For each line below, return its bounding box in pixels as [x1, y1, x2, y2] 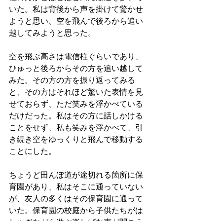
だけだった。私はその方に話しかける [9, 111, 143, 120]
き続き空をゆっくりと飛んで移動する [9, 135, 143, 144]
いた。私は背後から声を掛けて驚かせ [9, 5, 143, 14]
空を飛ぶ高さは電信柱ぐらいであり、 [9, 52, 143, 61]
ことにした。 [9, 147, 56, 156]
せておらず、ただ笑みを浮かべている [9, 100, 143, 109]
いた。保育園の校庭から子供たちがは [9, 206, 143, 215]
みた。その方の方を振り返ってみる [9, 76, 135, 85]
